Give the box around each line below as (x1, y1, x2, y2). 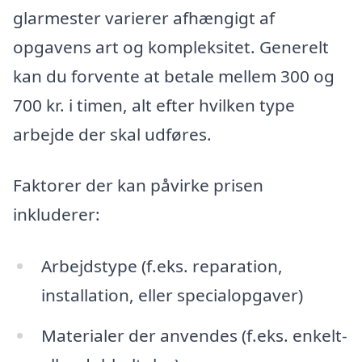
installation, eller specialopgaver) (40, 284, 303, 307)
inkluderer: (13, 203, 100, 226)
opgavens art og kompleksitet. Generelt (13, 35, 329, 58)
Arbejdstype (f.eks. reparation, (40, 255, 283, 278)
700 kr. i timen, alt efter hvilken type (13, 93, 295, 116)
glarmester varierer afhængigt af (13, 6, 275, 29)
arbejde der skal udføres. (13, 122, 212, 145)
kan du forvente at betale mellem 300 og (13, 64, 335, 87)
